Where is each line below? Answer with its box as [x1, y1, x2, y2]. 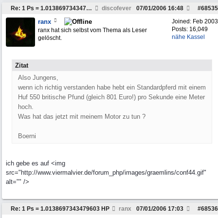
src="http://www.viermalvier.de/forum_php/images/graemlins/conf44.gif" [6, 169, 206, 176]
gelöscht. [38, 35, 62, 41]
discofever [100, 5, 131, 12]
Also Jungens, [18, 74, 58, 81]
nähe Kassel [172, 34, 205, 40]
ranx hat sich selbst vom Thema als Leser [38, 27, 147, 34]
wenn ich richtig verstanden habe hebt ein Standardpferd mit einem [18, 84, 206, 91]
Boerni [18, 132, 36, 140]
